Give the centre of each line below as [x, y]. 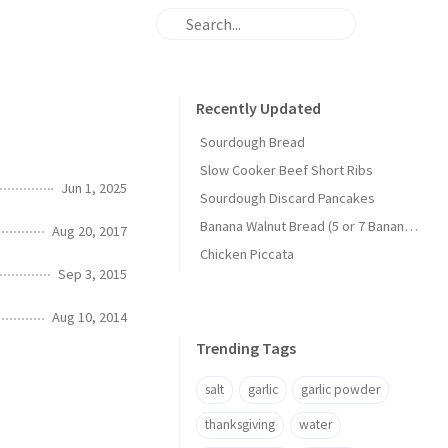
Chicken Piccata [247, 254]
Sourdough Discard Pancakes [287, 198]
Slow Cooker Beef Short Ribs [286, 170]
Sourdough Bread [252, 142]
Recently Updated [258, 108]
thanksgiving [240, 425]
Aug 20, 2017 [89, 230]
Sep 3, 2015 [92, 273]
